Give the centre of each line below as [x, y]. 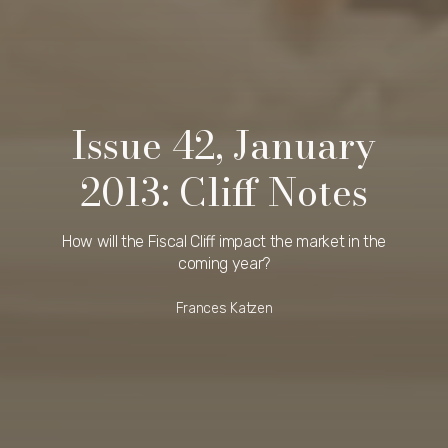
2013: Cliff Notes [224, 191]
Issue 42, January [224, 144]
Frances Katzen [224, 308]
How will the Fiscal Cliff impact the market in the [224, 241]
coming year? [224, 263]
